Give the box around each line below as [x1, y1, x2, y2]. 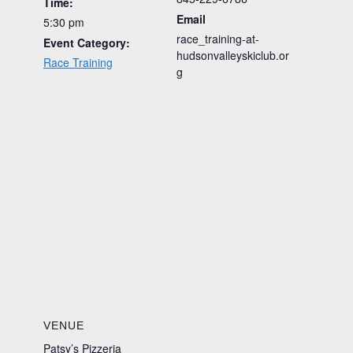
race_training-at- [176, 31, 259, 46]
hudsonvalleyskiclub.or [176, 47, 289, 63]
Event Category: [43, 35, 130, 50]
